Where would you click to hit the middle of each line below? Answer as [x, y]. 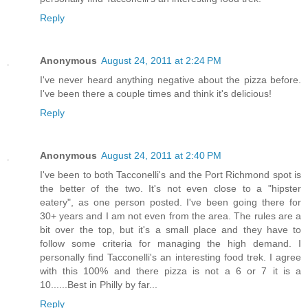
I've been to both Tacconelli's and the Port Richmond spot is [170, 174]
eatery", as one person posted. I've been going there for [170, 202]
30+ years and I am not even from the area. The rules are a [170, 216]
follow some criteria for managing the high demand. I [170, 243]
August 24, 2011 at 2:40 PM [161, 155]
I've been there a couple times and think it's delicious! [156, 93]
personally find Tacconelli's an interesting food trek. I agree [170, 257]
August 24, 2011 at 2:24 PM [161, 60]
